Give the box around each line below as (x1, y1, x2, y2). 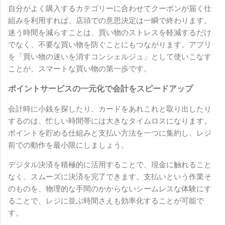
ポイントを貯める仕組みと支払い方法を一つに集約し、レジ (8, 129, 211, 138)
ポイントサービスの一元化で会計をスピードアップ (8, 84, 193, 94)
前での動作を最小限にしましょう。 (8, 141, 129, 150)
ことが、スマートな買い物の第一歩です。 (8, 64, 151, 74)
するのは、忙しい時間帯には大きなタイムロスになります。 (8, 117, 211, 126)
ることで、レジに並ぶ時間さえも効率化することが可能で (8, 196, 204, 206)
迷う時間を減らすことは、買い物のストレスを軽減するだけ (8, 28, 211, 38)
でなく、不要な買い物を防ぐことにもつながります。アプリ (8, 40, 211, 50)
